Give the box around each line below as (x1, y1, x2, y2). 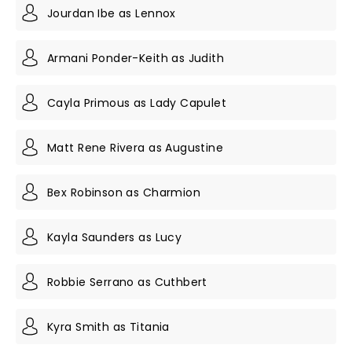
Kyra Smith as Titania (47, 318, 170, 335)
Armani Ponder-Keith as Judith (47, 49, 225, 66)
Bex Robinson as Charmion (47, 184, 201, 200)
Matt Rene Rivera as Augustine (47, 139, 224, 156)
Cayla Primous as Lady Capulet (47, 94, 227, 111)
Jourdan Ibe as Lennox (47, 5, 176, 21)
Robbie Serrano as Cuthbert (47, 273, 207, 290)
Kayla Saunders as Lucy (47, 229, 182, 245)
